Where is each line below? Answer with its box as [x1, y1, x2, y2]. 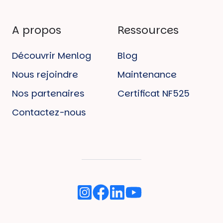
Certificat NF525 [117, 87, 190, 100]
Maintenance [117, 68, 177, 81]
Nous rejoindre [12, 68, 78, 81]
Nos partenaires [12, 87, 85, 100]
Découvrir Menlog [12, 49, 91, 62]
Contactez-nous [12, 106, 86, 119]
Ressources [117, 22, 179, 38]
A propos [12, 22, 61, 38]
